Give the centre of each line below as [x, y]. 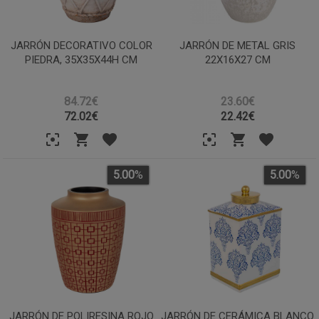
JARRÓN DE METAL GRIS [238, 45]
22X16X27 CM [237, 59]
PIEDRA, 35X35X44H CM [82, 59]
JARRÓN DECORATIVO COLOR [81, 45]
